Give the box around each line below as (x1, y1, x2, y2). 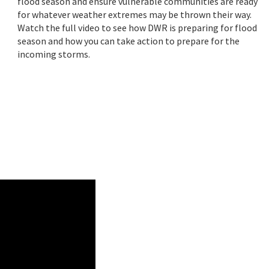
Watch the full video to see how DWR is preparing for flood (17, 21, 257, 34)
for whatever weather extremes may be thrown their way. (17, 8, 252, 20)
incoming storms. (17, 47, 90, 60)
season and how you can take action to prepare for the (17, 34, 240, 47)
